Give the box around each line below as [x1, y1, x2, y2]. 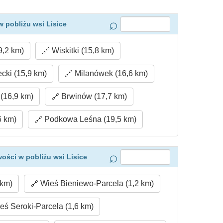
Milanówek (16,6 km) [72, 69, 148, 78]
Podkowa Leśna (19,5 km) [42, 115, 136, 124]
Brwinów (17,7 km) [59, 92, 127, 101]
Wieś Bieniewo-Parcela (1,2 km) [38, 179, 154, 188]
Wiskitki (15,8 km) [49, 46, 114, 55]
